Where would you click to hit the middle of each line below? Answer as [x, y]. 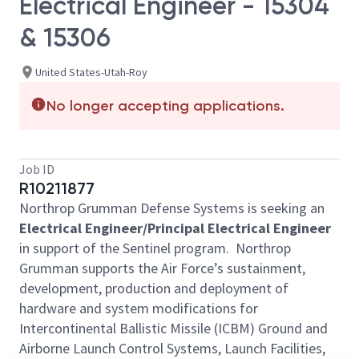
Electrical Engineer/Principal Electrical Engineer [175, 228]
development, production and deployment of [154, 288]
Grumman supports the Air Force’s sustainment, [162, 268]
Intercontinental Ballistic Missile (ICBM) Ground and [173, 328]
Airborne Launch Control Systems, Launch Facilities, [172, 348]
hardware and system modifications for [139, 308]
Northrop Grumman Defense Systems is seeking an [172, 208]
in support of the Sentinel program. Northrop [155, 248]
